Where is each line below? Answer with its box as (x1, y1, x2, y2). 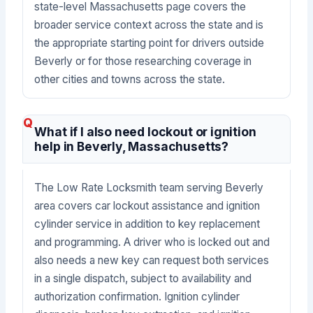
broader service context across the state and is (34, 18, 264, 32)
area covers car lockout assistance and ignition (34, 198, 261, 212)
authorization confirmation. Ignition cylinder (34, 289, 240, 303)
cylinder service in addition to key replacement (34, 217, 261, 231)
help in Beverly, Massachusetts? (34, 139, 229, 154)
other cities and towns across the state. (34, 73, 226, 87)
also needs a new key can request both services (34, 253, 270, 267)
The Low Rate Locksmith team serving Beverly (34, 180, 264, 194)
